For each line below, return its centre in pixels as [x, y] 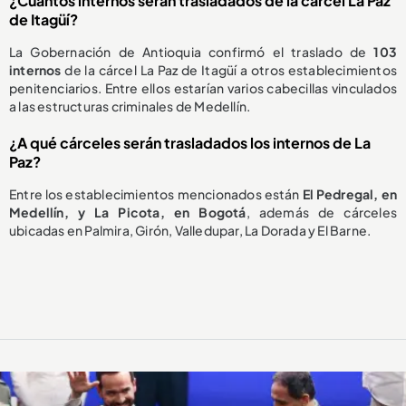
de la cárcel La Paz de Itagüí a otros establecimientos [229, 70]
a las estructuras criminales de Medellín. [130, 106]
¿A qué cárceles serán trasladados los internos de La [190, 143]
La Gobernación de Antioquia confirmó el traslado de [192, 52]
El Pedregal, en [350, 194]
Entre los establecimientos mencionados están [156, 194]
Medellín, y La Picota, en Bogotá [128, 213]
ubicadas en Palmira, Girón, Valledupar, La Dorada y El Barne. [190, 231]
